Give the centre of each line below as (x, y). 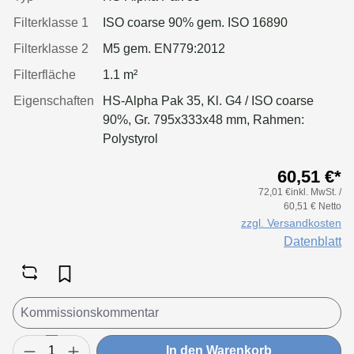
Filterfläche (45, 74)
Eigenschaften (54, 100)
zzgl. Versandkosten (291, 222)
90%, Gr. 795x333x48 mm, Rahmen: (203, 119)
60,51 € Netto (313, 206)
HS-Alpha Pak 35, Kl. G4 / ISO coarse (208, 100)
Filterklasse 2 (51, 48)
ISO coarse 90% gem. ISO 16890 (195, 22)
